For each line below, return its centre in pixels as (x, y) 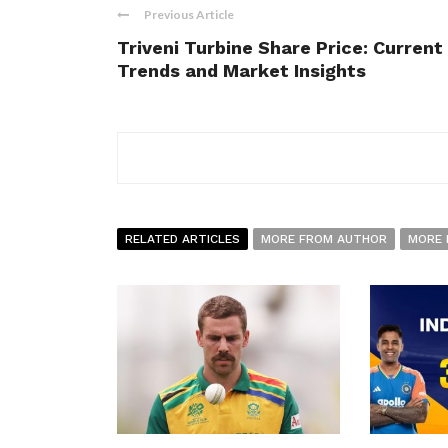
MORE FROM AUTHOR (324, 239)
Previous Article (189, 14)
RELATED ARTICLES (182, 239)
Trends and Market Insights (241, 70)
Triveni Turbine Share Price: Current (280, 47)
